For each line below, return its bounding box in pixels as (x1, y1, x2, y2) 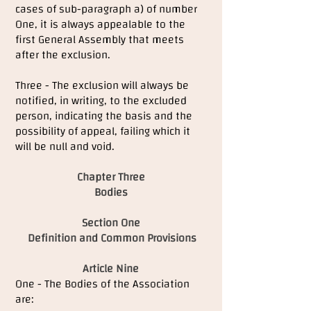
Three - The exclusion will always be (15, 75, 189, 96)
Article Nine (83, 258, 139, 279)
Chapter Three (76, 167, 145, 187)
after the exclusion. (15, 44, 110, 65)
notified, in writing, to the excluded (15, 90, 187, 111)
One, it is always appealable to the (15, 14, 185, 35)
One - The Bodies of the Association (15, 274, 190, 294)
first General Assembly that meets (15, 29, 184, 50)
